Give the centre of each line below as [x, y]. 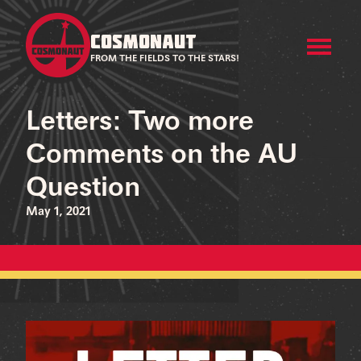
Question [83, 189]
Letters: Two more [140, 122]
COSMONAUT [143, 41]
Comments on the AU [162, 156]
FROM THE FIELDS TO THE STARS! [165, 58]
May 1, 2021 [58, 212]
